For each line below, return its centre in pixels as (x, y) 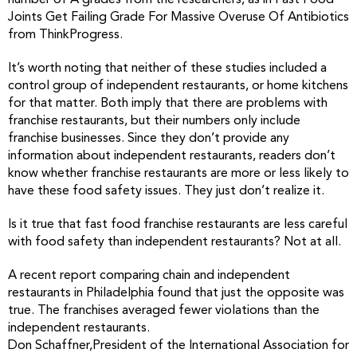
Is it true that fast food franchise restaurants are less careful (178, 225)
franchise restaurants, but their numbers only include (154, 121)
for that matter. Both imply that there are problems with (168, 104)
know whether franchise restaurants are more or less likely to (178, 174)
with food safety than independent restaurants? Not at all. (175, 242)
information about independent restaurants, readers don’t (172, 156)
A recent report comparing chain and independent (149, 276)
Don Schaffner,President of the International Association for (178, 346)
